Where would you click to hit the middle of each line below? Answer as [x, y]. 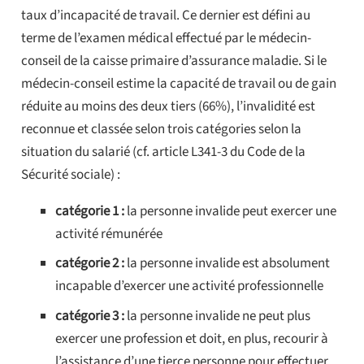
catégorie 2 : [90, 264]
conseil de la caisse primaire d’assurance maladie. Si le [173, 61]
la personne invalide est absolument [227, 264]
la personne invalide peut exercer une [230, 211]
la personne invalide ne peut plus [217, 316]
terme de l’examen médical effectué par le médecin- [166, 38]
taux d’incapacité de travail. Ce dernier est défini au [165, 15]
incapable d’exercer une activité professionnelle [189, 286]
